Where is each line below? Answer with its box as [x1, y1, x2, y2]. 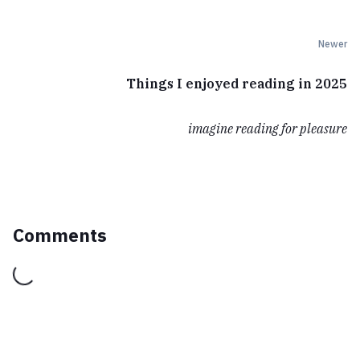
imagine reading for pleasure [188, 120, 347, 137]
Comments [13, 223, 107, 247]
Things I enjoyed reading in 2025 [126, 75, 347, 92]
